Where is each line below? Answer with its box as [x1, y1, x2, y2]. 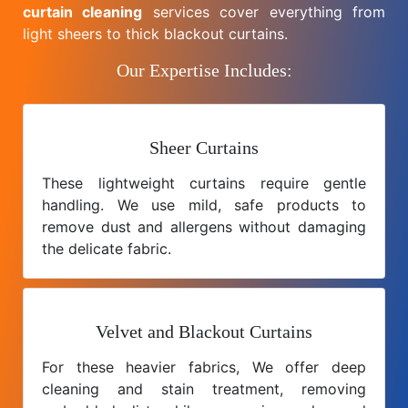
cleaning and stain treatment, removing [42, 379, 366, 398]
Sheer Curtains [149, 137, 259, 158]
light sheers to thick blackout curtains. [23, 24, 288, 43]
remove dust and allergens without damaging [42, 217, 366, 236]
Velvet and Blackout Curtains [96, 321, 312, 342]
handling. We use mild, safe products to [42, 195, 366, 214]
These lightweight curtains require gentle [42, 173, 366, 192]
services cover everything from [142, 2, 386, 21]
